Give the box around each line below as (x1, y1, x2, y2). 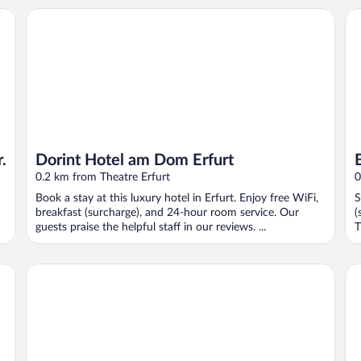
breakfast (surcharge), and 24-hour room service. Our (35, 206, 299, 218)
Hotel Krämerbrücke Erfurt (25, 263, 177, 276)
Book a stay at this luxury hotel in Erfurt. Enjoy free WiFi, (35, 192, 318, 204)
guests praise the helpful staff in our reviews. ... (35, 221, 266, 233)
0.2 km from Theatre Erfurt (35, 171, 170, 183)
